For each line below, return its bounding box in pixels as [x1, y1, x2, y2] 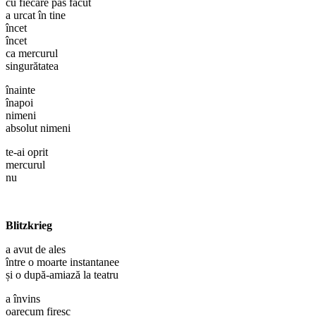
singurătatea [6, 59, 59, 72]
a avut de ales [6, 243, 66, 255]
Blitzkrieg [6, 219, 52, 231]
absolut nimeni [6, 121, 71, 134]
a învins [6, 292, 40, 305]
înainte [6, 83, 35, 96]
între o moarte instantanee [6, 255, 119, 268]
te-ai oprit [6, 145, 48, 158]
